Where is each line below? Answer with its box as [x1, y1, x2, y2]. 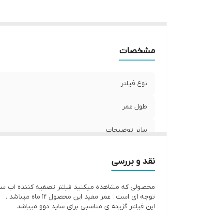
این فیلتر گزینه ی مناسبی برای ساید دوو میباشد [17, 202, 155, 212]
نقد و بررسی [111, 156, 155, 168]
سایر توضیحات [106, 125, 147, 135]
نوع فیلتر [121, 79, 147, 89]
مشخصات [119, 46, 155, 57]
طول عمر [122, 102, 147, 112]
